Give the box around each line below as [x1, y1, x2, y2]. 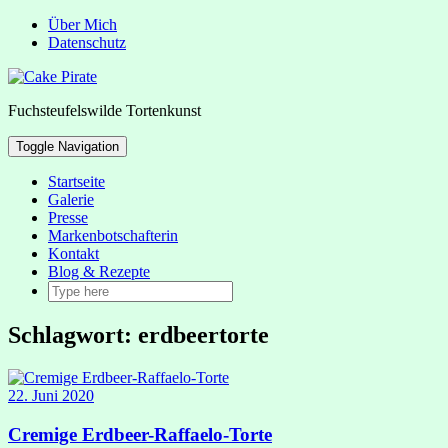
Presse [48, 209, 88, 226]
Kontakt [48, 245, 99, 262]
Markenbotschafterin [48, 227, 178, 244]
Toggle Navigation [16, 139, 119, 154]
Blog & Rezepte [48, 263, 150, 280]
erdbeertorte [138, 321, 269, 348]
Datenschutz [48, 34, 126, 51]
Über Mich [48, 16, 117, 33]
